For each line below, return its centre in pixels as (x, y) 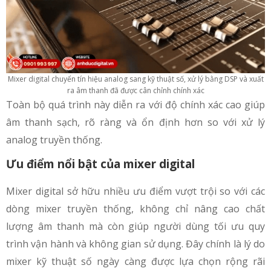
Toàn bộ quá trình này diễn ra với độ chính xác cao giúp (135, 104)
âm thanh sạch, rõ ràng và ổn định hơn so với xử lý (135, 122)
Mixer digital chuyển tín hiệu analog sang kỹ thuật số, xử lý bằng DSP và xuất (135, 79)
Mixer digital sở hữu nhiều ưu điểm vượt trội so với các (135, 191)
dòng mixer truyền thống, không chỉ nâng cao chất (135, 208)
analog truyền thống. (54, 139)
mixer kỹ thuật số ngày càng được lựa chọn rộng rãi (135, 261)
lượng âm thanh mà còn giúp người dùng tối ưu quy (135, 226)
